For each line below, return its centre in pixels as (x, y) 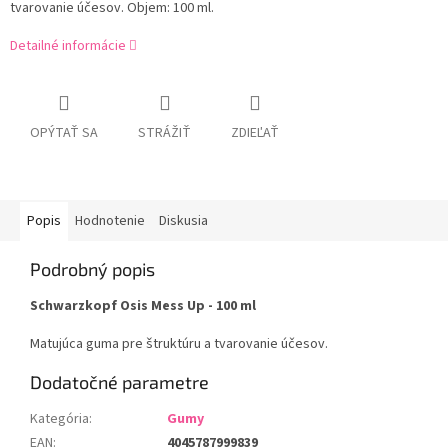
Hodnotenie (110, 221)
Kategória (59, 419)
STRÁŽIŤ (164, 133)
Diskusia (183, 221)
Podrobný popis (92, 269)
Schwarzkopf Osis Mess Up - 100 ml (143, 306)
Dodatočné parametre (119, 382)
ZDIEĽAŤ (255, 133)
